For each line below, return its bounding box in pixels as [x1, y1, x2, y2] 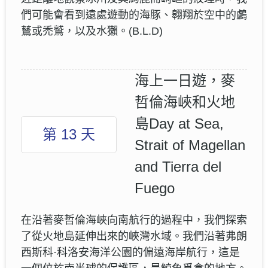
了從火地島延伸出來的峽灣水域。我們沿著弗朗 [21, 230, 247, 242]
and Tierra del [135, 158, 221, 175]
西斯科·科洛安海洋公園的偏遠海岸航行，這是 [21, 246, 240, 258]
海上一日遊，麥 [135, 72, 235, 89]
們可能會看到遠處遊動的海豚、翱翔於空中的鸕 [21, 8, 247, 21]
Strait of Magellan [135, 136, 245, 153]
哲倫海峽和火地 [135, 93, 235, 110]
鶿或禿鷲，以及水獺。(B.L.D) [21, 25, 163, 37]
